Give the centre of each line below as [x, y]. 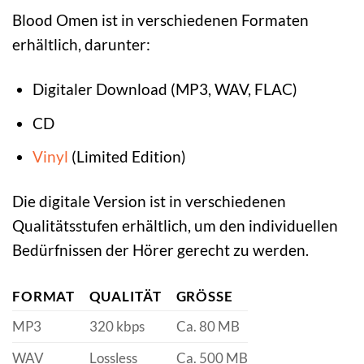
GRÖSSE [200, 297]
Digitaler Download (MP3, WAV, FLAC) [165, 89]
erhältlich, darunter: [81, 45]
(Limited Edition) [127, 157]
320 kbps [117, 327]
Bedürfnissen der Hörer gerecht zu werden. [160, 250]
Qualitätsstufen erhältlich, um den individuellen [175, 226]
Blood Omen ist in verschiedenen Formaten [160, 20]
